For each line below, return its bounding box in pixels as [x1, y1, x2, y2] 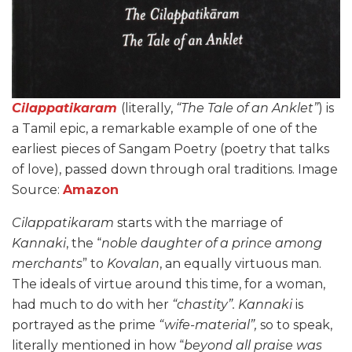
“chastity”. [172, 297, 235, 313]
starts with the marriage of [117, 215, 283, 231]
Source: [12, 182, 63, 198]
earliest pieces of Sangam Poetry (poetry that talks [12, 141, 329, 157]
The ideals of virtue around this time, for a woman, [12, 277, 325, 292]
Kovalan [107, 256, 159, 272]
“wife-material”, [159, 317, 257, 333]
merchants [12, 256, 82, 272]
